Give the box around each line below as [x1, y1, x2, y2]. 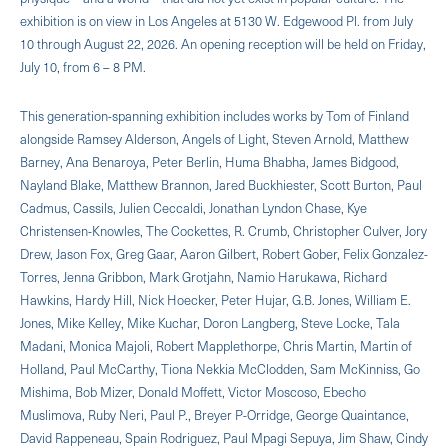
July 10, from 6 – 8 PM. [20, 56, 146, 76]
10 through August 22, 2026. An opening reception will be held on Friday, [20, 33, 426, 53]
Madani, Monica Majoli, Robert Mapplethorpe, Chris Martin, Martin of [20, 335, 412, 355]
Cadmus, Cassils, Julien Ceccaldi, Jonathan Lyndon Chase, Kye [20, 197, 367, 217]
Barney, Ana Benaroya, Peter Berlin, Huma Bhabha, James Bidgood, [20, 151, 399, 171]
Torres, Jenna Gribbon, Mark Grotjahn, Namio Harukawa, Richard [20, 266, 387, 286]
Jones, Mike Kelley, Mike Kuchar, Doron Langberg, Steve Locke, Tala [20, 312, 400, 332]
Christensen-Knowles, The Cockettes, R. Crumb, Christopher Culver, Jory [20, 220, 427, 240]
